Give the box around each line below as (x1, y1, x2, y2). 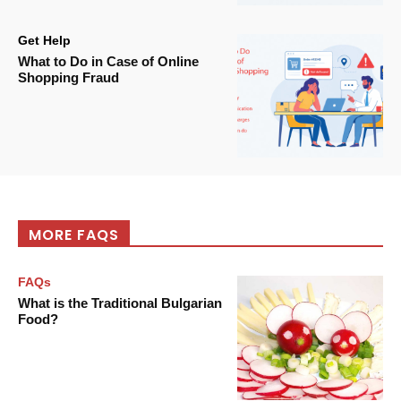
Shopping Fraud (18, 69, 119, 85)
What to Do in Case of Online (18, 53, 199, 69)
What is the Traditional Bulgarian (18, 295, 222, 311)
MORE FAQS (29, 225, 119, 246)
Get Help (18, 32, 71, 47)
